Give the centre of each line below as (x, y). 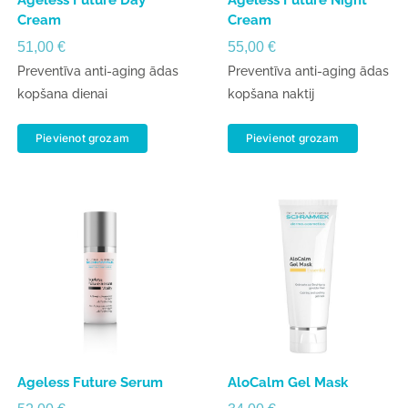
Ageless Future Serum (91, 382)
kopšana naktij (270, 94)
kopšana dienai (63, 94)
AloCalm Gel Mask (287, 382)
